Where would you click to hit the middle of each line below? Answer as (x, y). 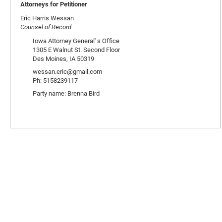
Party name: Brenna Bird (66, 93)
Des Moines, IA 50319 (63, 58)
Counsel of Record (46, 27)
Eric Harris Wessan (47, 18)
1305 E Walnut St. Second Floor (76, 50)
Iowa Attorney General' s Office (76, 41)
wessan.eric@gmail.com (67, 71)
